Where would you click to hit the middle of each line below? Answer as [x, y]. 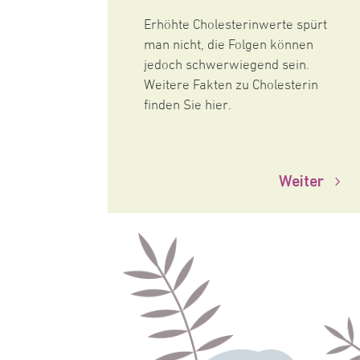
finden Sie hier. [188, 106]
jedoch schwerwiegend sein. [227, 66]
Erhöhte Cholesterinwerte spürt [236, 26]
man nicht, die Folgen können [229, 46]
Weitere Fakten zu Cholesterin [231, 86]
